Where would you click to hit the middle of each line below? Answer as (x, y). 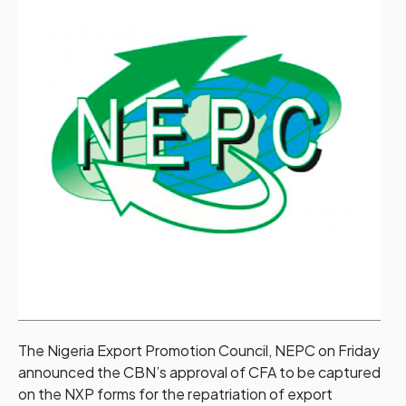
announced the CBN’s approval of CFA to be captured (199, 372)
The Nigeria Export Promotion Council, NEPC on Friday (199, 350)
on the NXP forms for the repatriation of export (175, 393)
